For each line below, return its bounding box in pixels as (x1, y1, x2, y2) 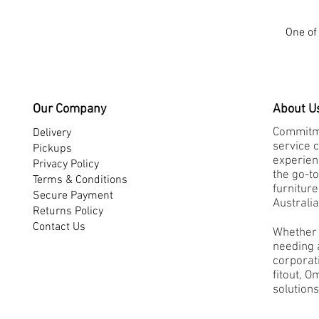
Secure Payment (32, 188, 113, 203)
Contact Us (32, 219, 85, 234)
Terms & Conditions (32, 172, 127, 187)
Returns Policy (32, 204, 103, 219)
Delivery (32, 125, 71, 140)
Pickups (32, 141, 72, 156)
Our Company (32, 101, 106, 117)
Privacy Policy (32, 157, 99, 172)
